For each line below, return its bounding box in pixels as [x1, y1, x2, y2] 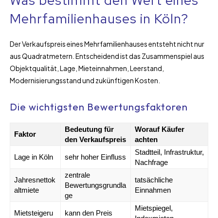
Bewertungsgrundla [65, 181, 126, 189]
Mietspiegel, [135, 203, 173, 212]
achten [135, 135, 158, 144]
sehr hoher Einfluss [65, 152, 126, 161]
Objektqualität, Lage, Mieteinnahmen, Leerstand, [10, 63, 164, 73]
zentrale [65, 170, 90, 179]
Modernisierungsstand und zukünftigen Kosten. [10, 75, 160, 85]
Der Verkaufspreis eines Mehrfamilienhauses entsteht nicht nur [10, 39, 204, 48]
